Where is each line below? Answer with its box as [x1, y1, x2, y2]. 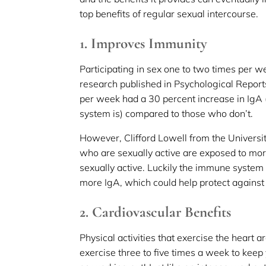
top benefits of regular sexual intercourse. [80, 7, 259, 20]
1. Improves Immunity [80, 34, 208, 52]
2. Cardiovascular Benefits [80, 202, 232, 221]
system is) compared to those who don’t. [80, 107, 254, 119]
